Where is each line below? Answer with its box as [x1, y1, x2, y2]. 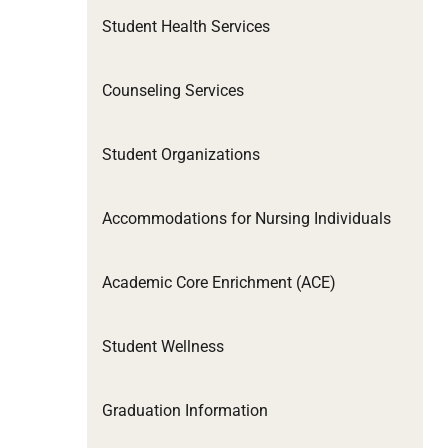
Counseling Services [102, 80, 244, 100]
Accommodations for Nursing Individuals [102, 208, 391, 228]
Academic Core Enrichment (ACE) [102, 272, 336, 292]
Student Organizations [102, 144, 260, 164]
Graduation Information [102, 400, 268, 420]
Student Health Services [102, 16, 270, 36]
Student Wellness [102, 336, 224, 356]
